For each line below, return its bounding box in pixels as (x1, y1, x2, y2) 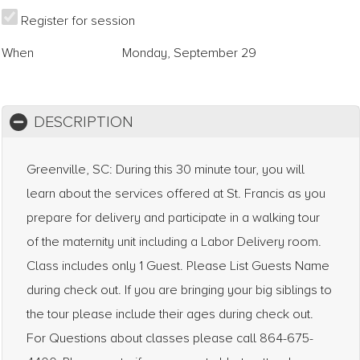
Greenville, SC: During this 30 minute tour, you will (26, 162, 305, 178)
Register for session (20, 13, 135, 30)
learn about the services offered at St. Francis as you (26, 186, 325, 202)
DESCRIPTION (34, 112, 134, 132)
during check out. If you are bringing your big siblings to (26, 282, 332, 299)
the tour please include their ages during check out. (26, 306, 313, 323)
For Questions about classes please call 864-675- (26, 330, 313, 347)
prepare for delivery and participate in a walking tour (26, 210, 320, 227)
